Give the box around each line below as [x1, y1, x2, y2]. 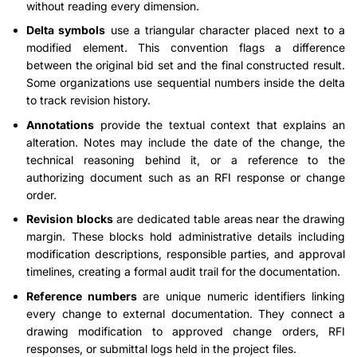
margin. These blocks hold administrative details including [26, 229, 345, 244]
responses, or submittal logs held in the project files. [26, 341, 297, 355]
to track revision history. [26, 93, 151, 108]
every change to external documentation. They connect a [26, 306, 345, 320]
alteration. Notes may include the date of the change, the [26, 135, 345, 149]
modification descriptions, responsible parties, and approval [26, 247, 345, 261]
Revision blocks [26, 212, 113, 226]
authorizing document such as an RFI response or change [26, 170, 345, 184]
